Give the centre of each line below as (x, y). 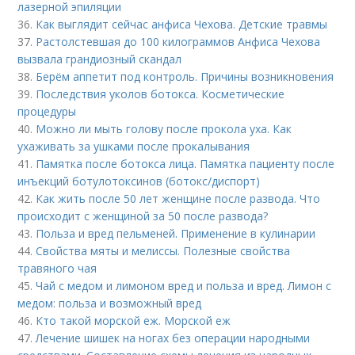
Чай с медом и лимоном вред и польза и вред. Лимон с (184, 285)
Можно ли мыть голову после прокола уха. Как (164, 128)
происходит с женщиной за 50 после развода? (143, 216)
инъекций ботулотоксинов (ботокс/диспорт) (139, 181)
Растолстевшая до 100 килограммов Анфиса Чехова (178, 41)
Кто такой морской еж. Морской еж (134, 320)
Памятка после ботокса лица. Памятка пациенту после (185, 163)
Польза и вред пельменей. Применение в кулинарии (176, 233)
